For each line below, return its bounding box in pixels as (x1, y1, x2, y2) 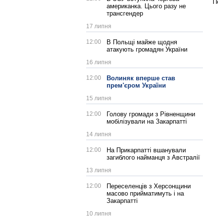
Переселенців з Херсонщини (107, 182, 191, 190)
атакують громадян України (107, 46, 187, 53)
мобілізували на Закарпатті (107, 118, 187, 125)
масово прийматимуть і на (107, 190, 184, 197)
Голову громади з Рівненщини (107, 110, 195, 118)
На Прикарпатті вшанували (107, 146, 186, 154)
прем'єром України (107, 82, 166, 89)
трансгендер (107, 10, 143, 17)
